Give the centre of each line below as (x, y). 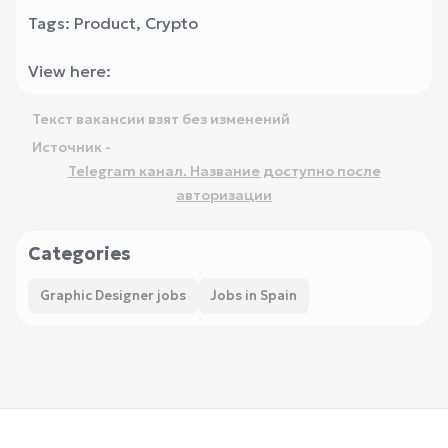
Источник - (71, 147)
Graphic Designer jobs (113, 295)
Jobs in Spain (253, 295)
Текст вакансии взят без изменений (161, 119)
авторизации (224, 195)
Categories (79, 253)
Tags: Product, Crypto (113, 23)
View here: (69, 71)
